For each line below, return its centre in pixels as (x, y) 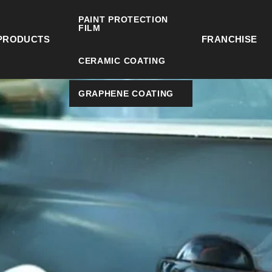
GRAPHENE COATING (126, 93)
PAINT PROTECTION (123, 19)
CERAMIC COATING (122, 61)
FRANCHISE (229, 39)
